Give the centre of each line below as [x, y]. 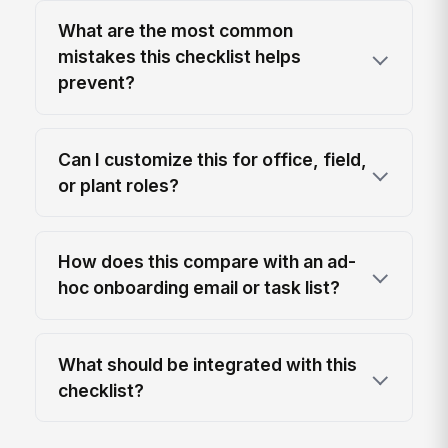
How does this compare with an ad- [207, 262]
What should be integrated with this [208, 364]
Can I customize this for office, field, [213, 159]
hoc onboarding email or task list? [199, 288]
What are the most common [176, 31]
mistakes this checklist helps [180, 57]
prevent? [97, 83]
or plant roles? [119, 185]
